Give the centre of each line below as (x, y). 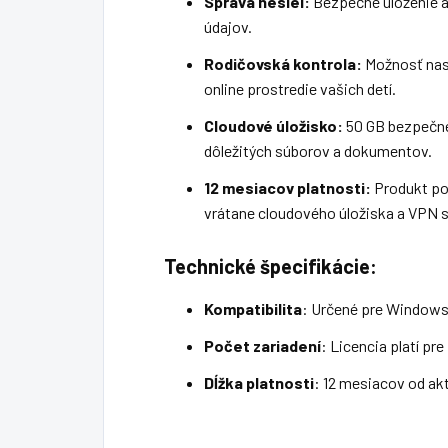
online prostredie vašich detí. (300, 88)
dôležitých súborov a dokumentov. (318, 150)
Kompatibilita (253, 308)
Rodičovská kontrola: (283, 63)
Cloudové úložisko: (273, 125)
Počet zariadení (262, 345)
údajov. (228, 26)
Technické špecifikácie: (270, 265)
